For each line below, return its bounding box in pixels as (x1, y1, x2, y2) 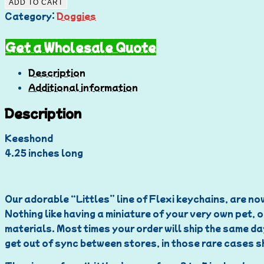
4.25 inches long (5, 147, 83, 159)
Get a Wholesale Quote (5, 39, 156, 56)
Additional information (28, 81, 138, 94)
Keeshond (5, 132, 53, 144)
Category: (5, 10, 57, 22)
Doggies (57, 10, 96, 22)
